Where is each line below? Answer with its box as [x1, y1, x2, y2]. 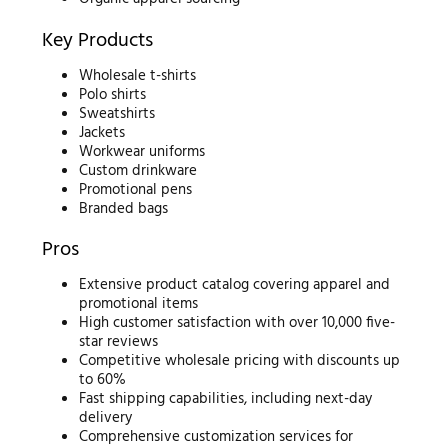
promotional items [79, 292, 199, 317]
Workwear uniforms [79, 139, 206, 164]
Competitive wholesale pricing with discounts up [79, 349, 401, 374]
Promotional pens [79, 177, 193, 202]
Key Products [41, 24, 153, 57]
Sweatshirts [79, 101, 156, 126]
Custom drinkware [79, 158, 198, 183]
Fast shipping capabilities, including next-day [79, 387, 373, 412]
